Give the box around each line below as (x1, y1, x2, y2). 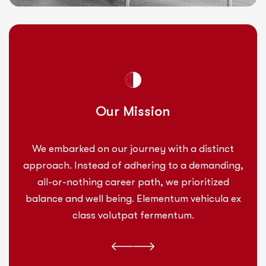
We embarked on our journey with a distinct (32, 142, 234, 154)
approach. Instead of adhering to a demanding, (23, 159, 243, 171)
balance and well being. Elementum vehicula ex (25, 192, 241, 204)
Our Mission (96, 103, 170, 119)
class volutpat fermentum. (72, 209, 194, 221)
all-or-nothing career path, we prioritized (37, 176, 229, 188)
